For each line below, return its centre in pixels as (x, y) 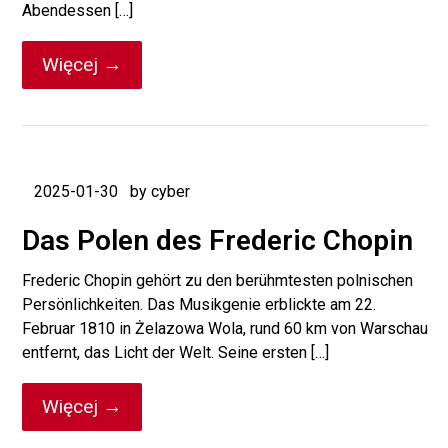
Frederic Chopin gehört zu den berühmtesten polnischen (218, 280)
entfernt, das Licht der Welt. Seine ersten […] (176, 352)
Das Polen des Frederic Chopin (218, 240)
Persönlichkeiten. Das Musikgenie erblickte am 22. (199, 304)
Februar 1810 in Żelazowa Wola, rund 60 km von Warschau (225, 328)
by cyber (160, 191)
